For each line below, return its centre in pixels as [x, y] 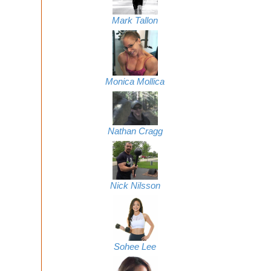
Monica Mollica [135, 82]
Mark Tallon [135, 21]
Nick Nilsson [135, 185]
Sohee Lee [135, 247]
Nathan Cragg [135, 132]
